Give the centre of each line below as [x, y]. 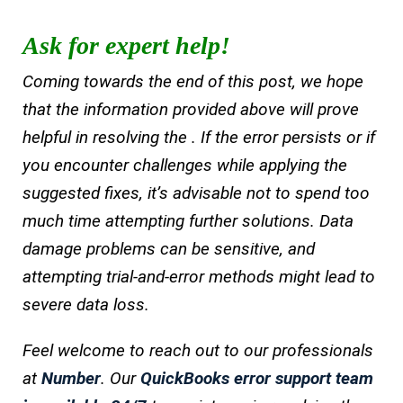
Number [71, 379]
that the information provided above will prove [191, 110]
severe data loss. [86, 305]
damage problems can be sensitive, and [169, 249]
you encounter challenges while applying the [185, 166]
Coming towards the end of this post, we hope [193, 82]
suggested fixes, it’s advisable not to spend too [196, 193]
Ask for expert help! [130, 46]
